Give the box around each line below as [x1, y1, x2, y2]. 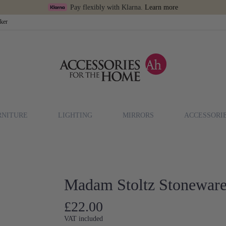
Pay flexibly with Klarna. [70, 4, 145, 11]
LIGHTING [58, 111, 92, 119]
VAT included [64, 214, 103, 222]
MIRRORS [123, 111, 154, 119]
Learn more [145, 4, 178, 11]
